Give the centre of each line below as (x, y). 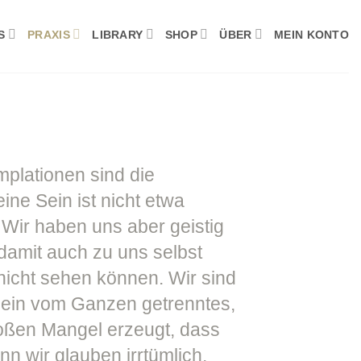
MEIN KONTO (311, 34)
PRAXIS (49, 34)
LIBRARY (118, 34)
